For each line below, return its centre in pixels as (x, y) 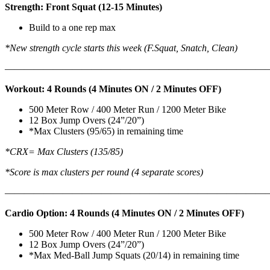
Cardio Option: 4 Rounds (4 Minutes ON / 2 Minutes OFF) (124, 213)
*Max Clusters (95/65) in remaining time (106, 131)
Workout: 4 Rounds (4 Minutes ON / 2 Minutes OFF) (113, 89)
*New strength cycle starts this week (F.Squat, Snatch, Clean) (121, 48)
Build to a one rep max (72, 27)
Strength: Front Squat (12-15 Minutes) (83, 7)
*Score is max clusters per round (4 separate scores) (104, 172)
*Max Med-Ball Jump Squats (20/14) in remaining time (134, 255)
